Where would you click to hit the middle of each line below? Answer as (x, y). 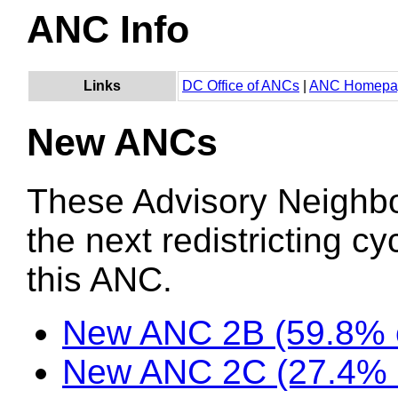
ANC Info (108, 30)
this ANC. (99, 279)
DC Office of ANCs (241, 86)
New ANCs (122, 142)
